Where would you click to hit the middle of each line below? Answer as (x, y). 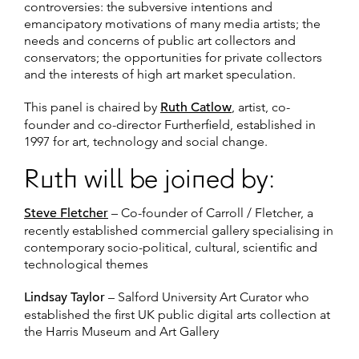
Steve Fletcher (66, 214)
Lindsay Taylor (65, 298)
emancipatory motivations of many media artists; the (172, 24)
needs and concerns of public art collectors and (160, 41)
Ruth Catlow (196, 108)
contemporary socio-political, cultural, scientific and (171, 248)
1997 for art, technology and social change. (146, 142)
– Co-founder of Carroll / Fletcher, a (211, 213)
